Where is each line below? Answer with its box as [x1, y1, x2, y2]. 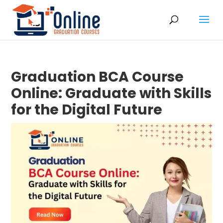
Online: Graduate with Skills [11, 84, 212, 103]
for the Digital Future [11, 100, 163, 119]
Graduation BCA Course [11, 67, 184, 87]
